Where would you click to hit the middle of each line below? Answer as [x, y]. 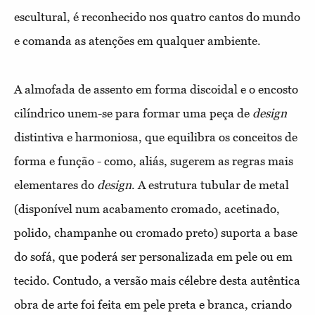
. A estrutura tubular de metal [210, 185]
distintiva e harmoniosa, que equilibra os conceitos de [156, 137]
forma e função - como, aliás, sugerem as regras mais [154, 161]
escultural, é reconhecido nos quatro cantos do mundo [157, 17]
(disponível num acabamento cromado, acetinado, [147, 209]
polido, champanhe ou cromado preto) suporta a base [156, 233]
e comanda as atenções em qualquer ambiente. [139, 41]
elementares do [56, 185]
